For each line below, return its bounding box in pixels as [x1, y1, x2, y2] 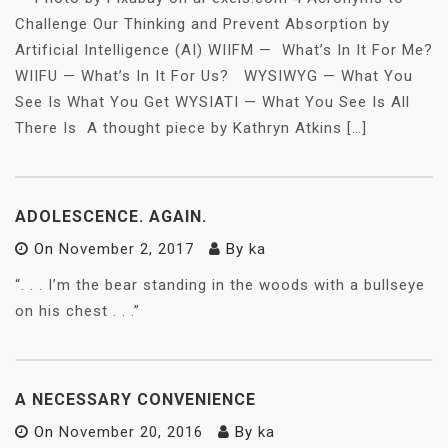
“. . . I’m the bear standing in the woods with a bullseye [15, 276, 425, 294]
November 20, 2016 [59, 423, 203, 441]
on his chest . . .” [15, 302, 140, 320]
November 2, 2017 [59, 240, 194, 258]
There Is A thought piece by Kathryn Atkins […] [15, 119, 367, 137]
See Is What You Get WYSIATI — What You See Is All [15, 93, 410, 111]
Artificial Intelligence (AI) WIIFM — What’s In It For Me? [15, 41, 433, 59]
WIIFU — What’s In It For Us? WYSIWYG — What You [15, 67, 413, 85]
